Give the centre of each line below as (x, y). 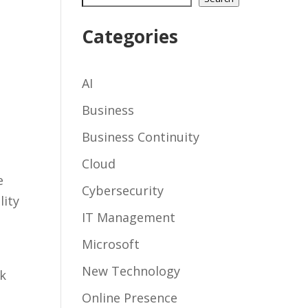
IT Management (129, 217)
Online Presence (130, 297)
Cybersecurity (123, 190)
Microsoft (111, 244)
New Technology (131, 271)
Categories (130, 36)
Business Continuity (141, 136)
